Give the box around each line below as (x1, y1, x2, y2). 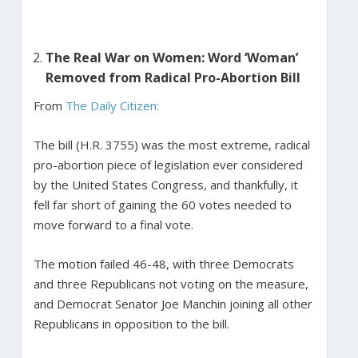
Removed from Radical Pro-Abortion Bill (45, 68, 304, 86)
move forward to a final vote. (33, 216, 197, 233)
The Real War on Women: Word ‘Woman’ (45, 48, 298, 66)
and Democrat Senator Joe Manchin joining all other (33, 295, 312, 312)
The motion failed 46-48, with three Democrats (33, 255, 294, 272)
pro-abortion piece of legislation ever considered (33, 156, 303, 173)
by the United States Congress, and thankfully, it (33, 176, 298, 193)
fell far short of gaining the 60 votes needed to (33, 196, 292, 213)
